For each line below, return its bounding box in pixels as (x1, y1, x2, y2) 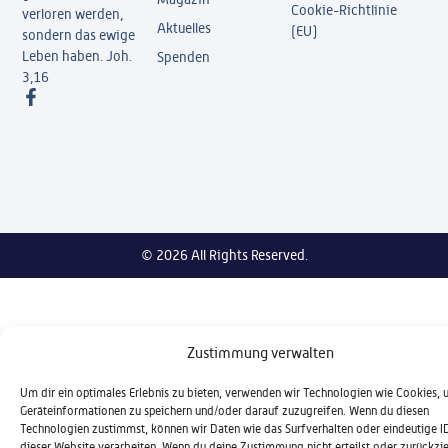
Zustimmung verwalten (186, 344, 334, 361)
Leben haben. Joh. (22, 48, 133, 65)
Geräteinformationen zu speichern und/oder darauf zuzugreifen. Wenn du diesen (20, 404, 429, 418)
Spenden (156, 48, 210, 65)
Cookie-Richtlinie (291, 2, 398, 19)
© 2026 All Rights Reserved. (140, 246, 308, 263)
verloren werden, (22, 6, 124, 23)
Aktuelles (156, 19, 211, 36)
